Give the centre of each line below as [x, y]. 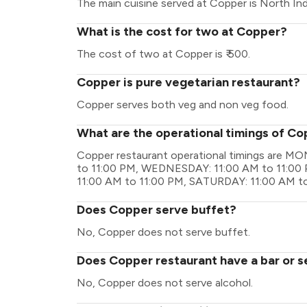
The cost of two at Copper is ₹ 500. [163, 54]
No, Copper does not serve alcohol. [165, 283]
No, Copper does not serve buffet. [163, 232]
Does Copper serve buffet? [157, 210]
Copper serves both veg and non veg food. [183, 105]
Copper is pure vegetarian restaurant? [188, 82]
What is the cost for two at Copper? [182, 32]
